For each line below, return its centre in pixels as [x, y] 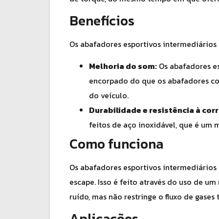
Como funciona [116, 143]
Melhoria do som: [123, 66]
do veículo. [109, 95]
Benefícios [102, 21]
